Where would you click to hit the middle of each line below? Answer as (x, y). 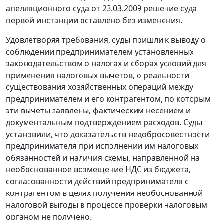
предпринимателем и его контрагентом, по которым (108, 99)
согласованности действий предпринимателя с (97, 181)
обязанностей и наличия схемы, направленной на (103, 158)
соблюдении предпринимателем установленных (100, 52)
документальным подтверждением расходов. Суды (104, 123)
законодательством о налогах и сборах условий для (106, 64)
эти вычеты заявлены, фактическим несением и (98, 111)
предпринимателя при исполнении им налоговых (102, 146)
